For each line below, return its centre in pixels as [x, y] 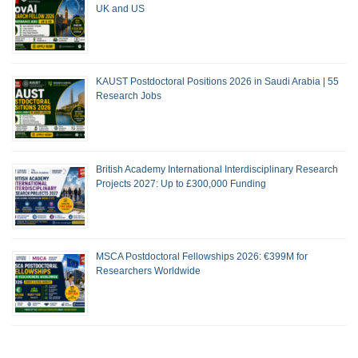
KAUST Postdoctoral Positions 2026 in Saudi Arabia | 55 [217, 82]
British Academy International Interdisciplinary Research [217, 169]
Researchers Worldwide [148, 270]
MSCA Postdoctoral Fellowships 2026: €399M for [202, 256]
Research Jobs [129, 96]
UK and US [120, 9]
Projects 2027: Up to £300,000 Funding [181, 183]
